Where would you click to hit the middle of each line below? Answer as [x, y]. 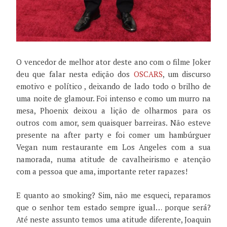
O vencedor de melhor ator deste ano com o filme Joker [113, 62]
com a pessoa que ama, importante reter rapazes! [102, 172]
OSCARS [148, 74]
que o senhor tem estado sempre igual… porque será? [113, 207]
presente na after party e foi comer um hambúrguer [113, 135]
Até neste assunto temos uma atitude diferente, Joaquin [113, 219]
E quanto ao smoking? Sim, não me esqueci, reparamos [113, 195]
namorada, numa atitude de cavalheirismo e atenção [113, 159]
